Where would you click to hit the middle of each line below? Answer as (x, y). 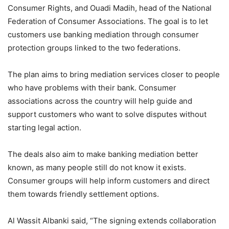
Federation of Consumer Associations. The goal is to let (108, 21)
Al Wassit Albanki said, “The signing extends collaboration (112, 221)
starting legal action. (44, 128)
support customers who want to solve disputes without (107, 114)
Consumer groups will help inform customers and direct (109, 181)
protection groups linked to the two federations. (94, 48)
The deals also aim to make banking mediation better (103, 154)
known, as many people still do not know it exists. (97, 168)
